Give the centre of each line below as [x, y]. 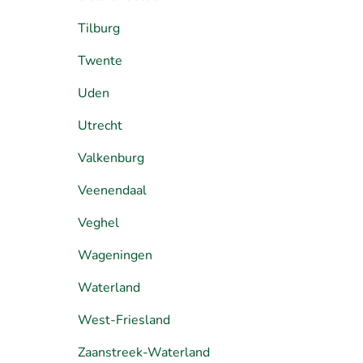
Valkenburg [111, 158]
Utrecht [100, 125]
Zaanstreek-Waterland [144, 352]
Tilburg [99, 28]
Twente [100, 60]
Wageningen [115, 255]
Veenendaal [112, 190]
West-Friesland [124, 320]
